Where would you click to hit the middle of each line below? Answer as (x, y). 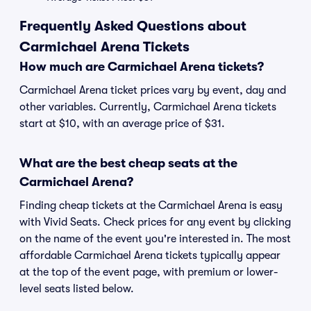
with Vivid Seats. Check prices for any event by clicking (155, 222)
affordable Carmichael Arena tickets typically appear (150, 255)
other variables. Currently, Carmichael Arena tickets (148, 107)
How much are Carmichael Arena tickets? (142, 67)
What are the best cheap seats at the (128, 163)
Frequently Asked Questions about (133, 26)
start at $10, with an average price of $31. (122, 124)
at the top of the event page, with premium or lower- (149, 272)
